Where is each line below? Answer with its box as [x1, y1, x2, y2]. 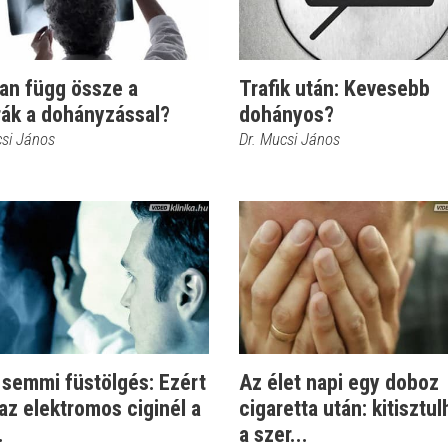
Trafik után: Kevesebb [239, 76, 430, 101]
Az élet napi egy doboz [239, 370, 439, 395]
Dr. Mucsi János [239, 129, 340, 149]
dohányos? [239, 102, 334, 127]
